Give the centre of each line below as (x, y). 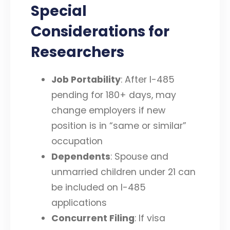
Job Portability (86, 79)
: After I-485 (148, 79)
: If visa (150, 218)
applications (79, 203)
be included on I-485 (99, 187)
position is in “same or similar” (119, 126)
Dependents (81, 156)
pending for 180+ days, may (114, 95)
